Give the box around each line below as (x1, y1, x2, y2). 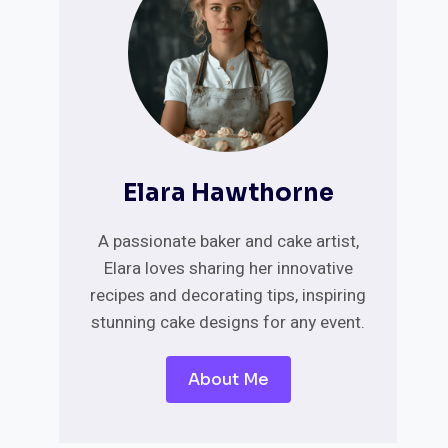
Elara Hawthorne (122, 178, 334, 208)
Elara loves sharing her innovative (103, 256, 353, 281)
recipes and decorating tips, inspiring (90, 283, 367, 308)
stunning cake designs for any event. (91, 310, 366, 335)
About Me (187, 369, 269, 390)
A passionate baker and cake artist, (97, 229, 359, 254)
